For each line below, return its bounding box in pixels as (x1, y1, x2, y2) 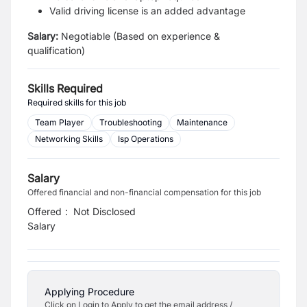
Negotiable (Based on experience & (61, 30, 220, 42)
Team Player (35, 117, 84, 127)
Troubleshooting (99, 117, 162, 127)
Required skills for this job (27, 97, 126, 108)
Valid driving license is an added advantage (49, 5, 245, 16)
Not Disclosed (73, 206, 136, 217)
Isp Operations (118, 134, 173, 144)
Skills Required (27, 82, 103, 95)
